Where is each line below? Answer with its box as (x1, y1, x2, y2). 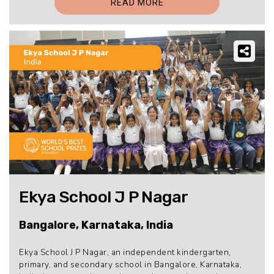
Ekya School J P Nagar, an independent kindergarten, (19, 246, 231, 258)
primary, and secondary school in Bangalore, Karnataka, (19, 258, 242, 270)
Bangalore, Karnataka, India (19, 218, 173, 232)
